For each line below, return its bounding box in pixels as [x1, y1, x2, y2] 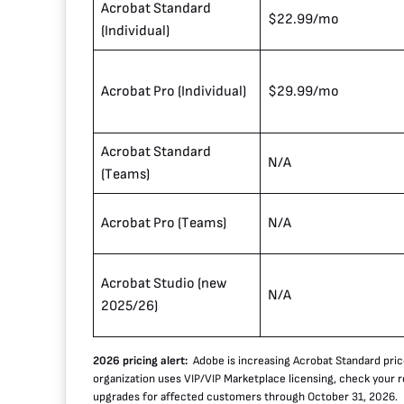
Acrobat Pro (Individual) [101, 83, 246, 101]
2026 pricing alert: [93, 353, 193, 369]
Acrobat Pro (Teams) [101, 215, 226, 233]
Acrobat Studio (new [101, 275, 226, 293]
